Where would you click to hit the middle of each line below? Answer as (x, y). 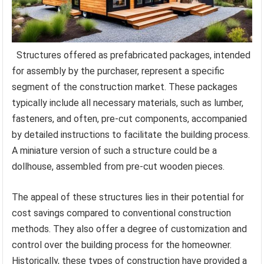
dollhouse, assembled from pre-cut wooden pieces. (118, 167)
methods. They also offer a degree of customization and (130, 229)
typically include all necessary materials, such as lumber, (128, 103)
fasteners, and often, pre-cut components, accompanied (130, 119)
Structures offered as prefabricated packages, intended (134, 55)
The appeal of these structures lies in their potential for (128, 197)
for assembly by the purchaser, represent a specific (118, 71)
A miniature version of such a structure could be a (115, 151)
